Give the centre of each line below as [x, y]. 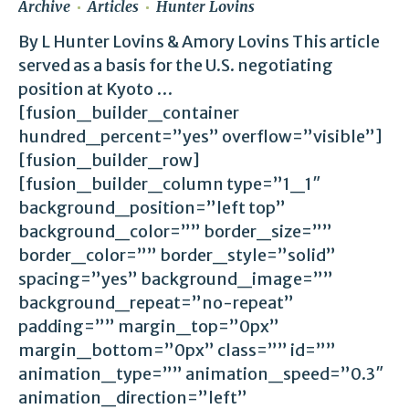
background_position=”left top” [152, 207]
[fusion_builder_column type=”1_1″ [170, 184]
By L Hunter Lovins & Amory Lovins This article [199, 41]
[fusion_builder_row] [109, 160]
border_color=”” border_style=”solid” [177, 255]
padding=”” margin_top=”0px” [149, 326]
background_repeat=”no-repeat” [156, 302]
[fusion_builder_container [129, 112]
